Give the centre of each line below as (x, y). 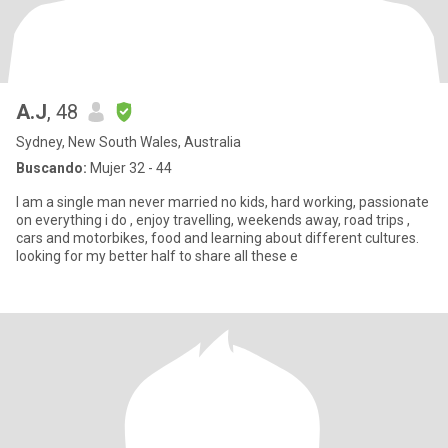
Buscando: (51, 168)
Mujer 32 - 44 (129, 168)
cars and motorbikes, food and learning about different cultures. (83, 238)
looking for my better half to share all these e (157, 256)
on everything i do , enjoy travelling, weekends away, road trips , (126, 220)
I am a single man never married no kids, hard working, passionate (143, 202)
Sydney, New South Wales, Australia (128, 142)
